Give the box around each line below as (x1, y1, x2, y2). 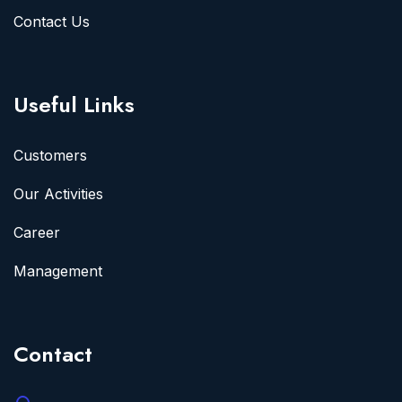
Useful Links (13, 88, 135, 120)
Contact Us (13, 12, 90, 31)
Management (13, 261, 102, 280)
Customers (13, 145, 87, 164)
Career (13, 223, 60, 241)
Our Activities (13, 184, 103, 203)
